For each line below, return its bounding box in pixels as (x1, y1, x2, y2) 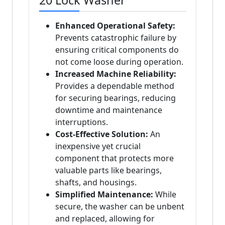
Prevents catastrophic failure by (55, 32, 176, 44)
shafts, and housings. (55, 177, 137, 188)
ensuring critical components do (55, 44, 179, 56)
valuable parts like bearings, (55, 165, 162, 176)
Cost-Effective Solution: (55, 129, 148, 140)
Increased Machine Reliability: (55, 68, 176, 80)
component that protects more (55, 153, 174, 164)
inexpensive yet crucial (55, 141, 141, 152)
